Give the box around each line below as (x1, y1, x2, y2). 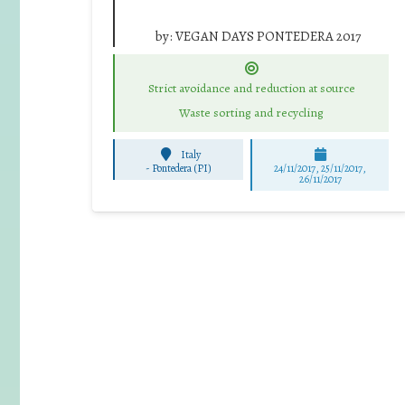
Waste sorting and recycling (179, 104, 324, 122)
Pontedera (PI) (152, 160, 212, 175)
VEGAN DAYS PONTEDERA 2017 (175, 26, 361, 45)
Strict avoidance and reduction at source (147, 80, 355, 98)
